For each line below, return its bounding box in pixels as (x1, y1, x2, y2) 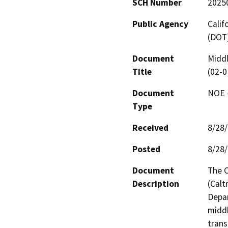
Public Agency (132, 18, 188, 30)
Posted (132, 143, 160, 155)
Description (132, 178, 179, 189)
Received (132, 122, 168, 133)
